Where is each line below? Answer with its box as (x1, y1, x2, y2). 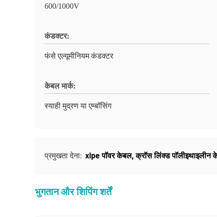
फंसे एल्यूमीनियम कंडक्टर (45, 52, 113, 60)
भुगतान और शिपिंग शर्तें (35, 186, 111, 197)
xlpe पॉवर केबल (85, 151, 132, 160)
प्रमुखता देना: (45, 152, 84, 160)
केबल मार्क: (45, 82, 76, 90)
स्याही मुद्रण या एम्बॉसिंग (45, 102, 111, 110)
